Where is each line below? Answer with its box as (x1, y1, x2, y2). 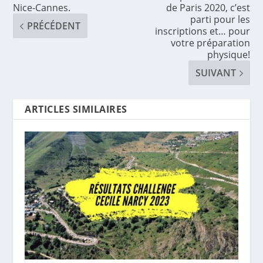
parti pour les (190, 13, 250, 26)
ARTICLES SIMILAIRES (25, 103, 127, 116)
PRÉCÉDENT (27, 19, 81, 33)
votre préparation (170, 36, 250, 50)
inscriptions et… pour (154, 25, 250, 38)
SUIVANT (195, 66, 236, 80)
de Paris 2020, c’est (166, 1, 250, 15)
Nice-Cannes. (13, 1, 71, 15)
